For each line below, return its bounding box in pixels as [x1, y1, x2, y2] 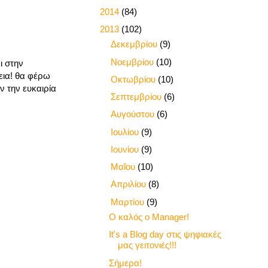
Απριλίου [111, 179, 148, 190]
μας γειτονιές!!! [117, 240, 176, 251]
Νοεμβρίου [111, 56, 156, 67]
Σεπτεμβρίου [111, 92, 164, 102]
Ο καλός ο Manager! [108, 212, 189, 223]
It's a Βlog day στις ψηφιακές [108, 229, 221, 240]
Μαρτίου [111, 196, 147, 207]
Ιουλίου [111, 126, 141, 137]
